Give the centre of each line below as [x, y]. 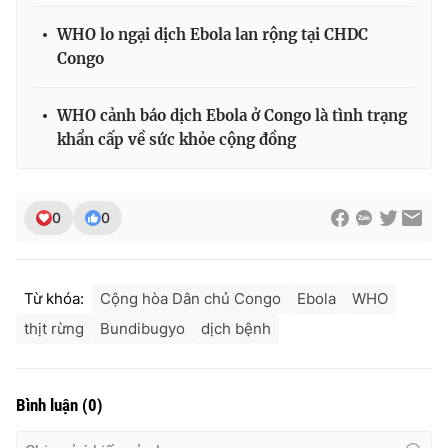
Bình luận [49, 404]
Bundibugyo [142, 328]
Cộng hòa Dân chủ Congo [190, 298]
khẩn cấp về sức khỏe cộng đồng [176, 139]
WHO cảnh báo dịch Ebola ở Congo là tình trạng [232, 115]
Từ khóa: [54, 298]
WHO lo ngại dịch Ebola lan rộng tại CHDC [212, 34]
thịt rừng [54, 328]
